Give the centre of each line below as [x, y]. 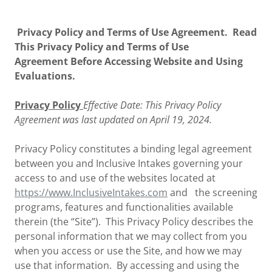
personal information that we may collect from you [131, 236]
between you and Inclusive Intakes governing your [129, 163]
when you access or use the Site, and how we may [128, 251]
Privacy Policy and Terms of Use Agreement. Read [137, 32]
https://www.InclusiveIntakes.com [91, 192]
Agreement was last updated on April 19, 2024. [114, 120]
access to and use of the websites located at [115, 178]
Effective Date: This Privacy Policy [152, 105]
